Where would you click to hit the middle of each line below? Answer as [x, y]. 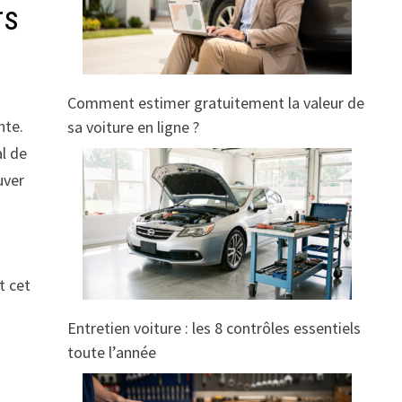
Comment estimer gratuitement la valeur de [215, 103]
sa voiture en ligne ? [133, 127]
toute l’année [111, 353]
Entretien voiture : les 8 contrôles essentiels [214, 328]
